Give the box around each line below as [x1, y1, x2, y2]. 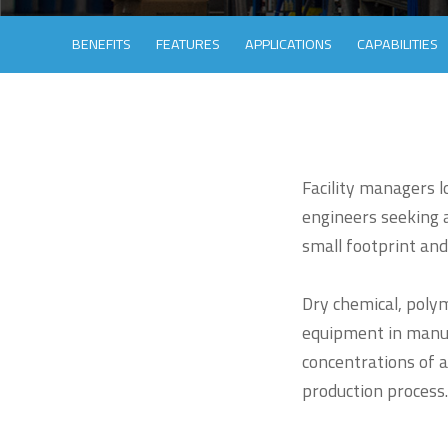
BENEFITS [72, 33, 131, 56]
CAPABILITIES [357, 33, 438, 56]
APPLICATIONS [245, 33, 332, 56]
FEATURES [156, 33, 220, 56]
